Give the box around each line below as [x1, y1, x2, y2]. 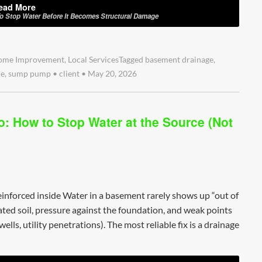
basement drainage [145, 55, 213, 65]
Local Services [68, 55, 119, 65]
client [57, 69, 81, 79]
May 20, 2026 [86, 69, 137, 79]
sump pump [8, 69, 51, 79]
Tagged [119, 55, 145, 65]
